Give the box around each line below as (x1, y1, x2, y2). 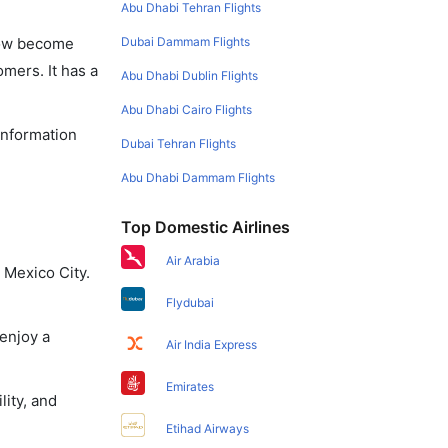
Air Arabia (166, 252, 221, 268)
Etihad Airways (166, 420, 250, 436)
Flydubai (166, 294, 215, 310)
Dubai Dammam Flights (121, 33, 251, 49)
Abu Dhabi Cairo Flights (121, 101, 253, 117)
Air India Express (166, 336, 258, 352)
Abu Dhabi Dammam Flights (121, 169, 276, 185)
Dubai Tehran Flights (121, 135, 237, 151)
